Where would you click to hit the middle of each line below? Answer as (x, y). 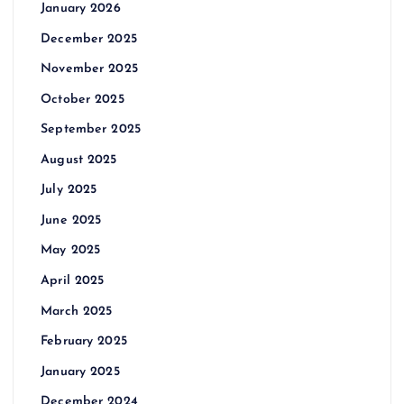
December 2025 (89, 39)
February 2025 (84, 342)
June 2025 (71, 220)
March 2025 (77, 311)
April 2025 (73, 281)
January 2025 (80, 372)
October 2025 (83, 99)
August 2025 (79, 160)
